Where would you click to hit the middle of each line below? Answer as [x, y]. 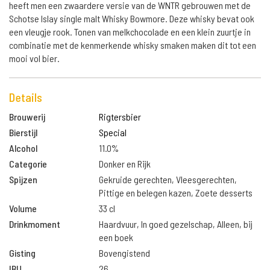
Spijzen [23, 179]
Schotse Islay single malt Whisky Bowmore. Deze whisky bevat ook [132, 18]
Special [113, 132]
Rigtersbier [120, 117]
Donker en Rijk [125, 164]
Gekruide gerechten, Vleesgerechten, [168, 179]
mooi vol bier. [34, 58]
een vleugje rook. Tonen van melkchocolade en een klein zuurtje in [130, 32]
